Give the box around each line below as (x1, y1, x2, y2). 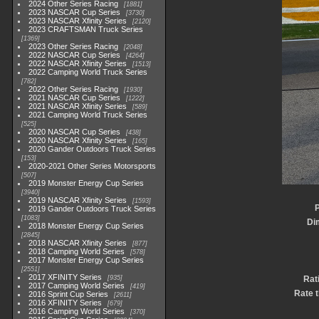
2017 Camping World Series (28, 281, 125, 290)
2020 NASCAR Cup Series (28, 127, 121, 136)
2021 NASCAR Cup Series (28, 93, 121, 102)
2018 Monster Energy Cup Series (28, 221, 145, 230)
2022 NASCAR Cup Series (28, 51, 121, 59)
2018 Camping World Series (28, 247, 125, 256)
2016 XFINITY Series (28, 298, 103, 307)
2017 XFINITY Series (28, 273, 103, 281)
